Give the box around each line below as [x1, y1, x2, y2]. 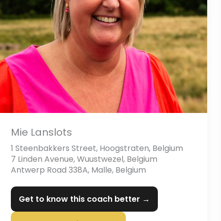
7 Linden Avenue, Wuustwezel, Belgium [11, 153, 157, 165]
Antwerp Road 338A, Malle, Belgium [11, 164, 146, 176]
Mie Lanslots [11, 125, 72, 140]
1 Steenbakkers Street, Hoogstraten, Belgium [11, 143, 183, 154]
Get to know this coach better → [19, 193, 150, 205]
